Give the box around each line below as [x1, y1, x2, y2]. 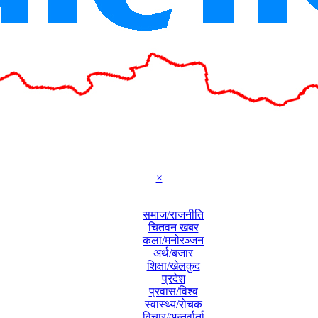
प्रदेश [161, 273, 185, 285]
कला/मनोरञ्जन [143, 234, 204, 246]
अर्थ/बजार [153, 247, 193, 259]
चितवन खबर [148, 221, 199, 234]
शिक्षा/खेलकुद [146, 260, 200, 272]
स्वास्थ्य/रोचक [144, 298, 202, 310]
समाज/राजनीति [143, 209, 204, 221]
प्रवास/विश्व [148, 285, 198, 297]
